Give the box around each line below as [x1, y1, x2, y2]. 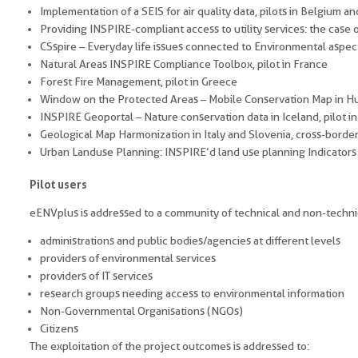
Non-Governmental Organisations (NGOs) [40, 304, 243, 317]
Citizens [40, 322, 78, 335]
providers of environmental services [40, 252, 216, 265]
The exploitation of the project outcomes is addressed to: [30, 340, 309, 352]
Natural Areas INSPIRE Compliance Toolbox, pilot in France [40, 58, 328, 70]
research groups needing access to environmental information [40, 287, 344, 300]
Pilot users [30, 178, 87, 191]
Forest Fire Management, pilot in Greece [40, 75, 237, 88]
